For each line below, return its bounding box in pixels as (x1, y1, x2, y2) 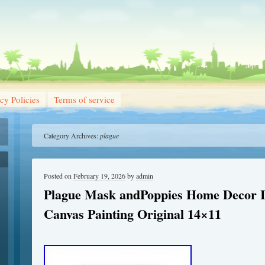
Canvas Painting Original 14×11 (44, 204, 221, 224)
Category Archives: (44, 131, 100, 140)
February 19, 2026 (73, 171, 125, 180)
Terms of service (54, 93, 115, 105)
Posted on (44, 171, 73, 180)
